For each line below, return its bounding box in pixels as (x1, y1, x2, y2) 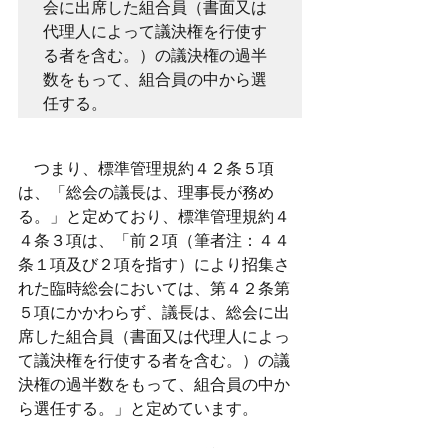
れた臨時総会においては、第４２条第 (18, 280, 290, 297)
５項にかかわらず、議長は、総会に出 (18, 304, 290, 321)
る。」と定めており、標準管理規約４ (18, 208, 290, 225)
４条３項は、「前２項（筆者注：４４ (18, 232, 290, 249)
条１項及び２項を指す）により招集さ (18, 256, 290, 273)
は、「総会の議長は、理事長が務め (18, 184, 274, 201)
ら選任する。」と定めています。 (18, 400, 258, 417)
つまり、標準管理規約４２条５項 (18, 160, 274, 177)
